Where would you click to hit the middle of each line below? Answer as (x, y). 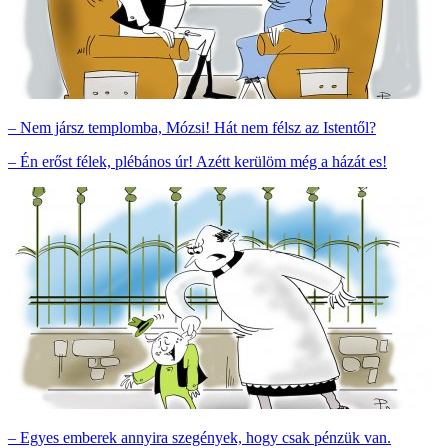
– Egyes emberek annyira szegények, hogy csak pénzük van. (199, 437)
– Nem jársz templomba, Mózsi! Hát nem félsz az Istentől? (192, 127)
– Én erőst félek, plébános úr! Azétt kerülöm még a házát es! (197, 161)
